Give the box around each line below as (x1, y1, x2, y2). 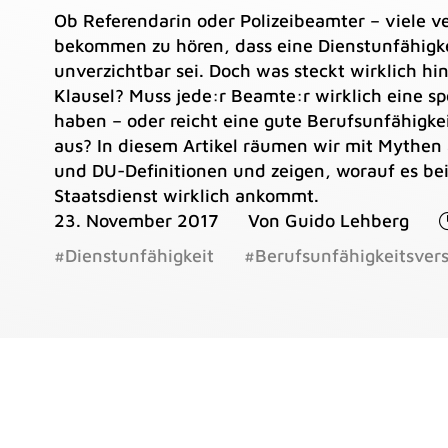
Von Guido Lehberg (247, 210, 409, 231)
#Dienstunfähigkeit (53, 245, 214, 266)
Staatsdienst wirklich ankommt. (53, 185, 319, 206)
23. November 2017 (53, 210, 218, 231)
